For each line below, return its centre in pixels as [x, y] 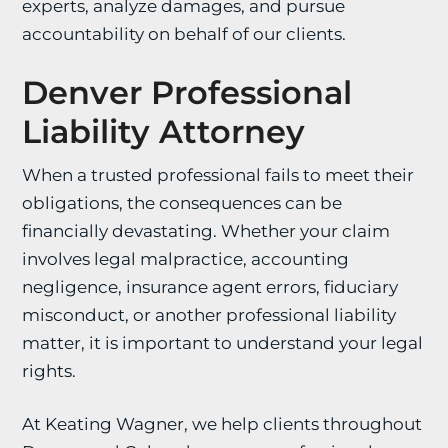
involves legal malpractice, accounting [186, 259]
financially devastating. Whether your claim [206, 231]
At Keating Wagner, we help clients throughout [222, 424]
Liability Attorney [164, 131]
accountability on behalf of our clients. [184, 34]
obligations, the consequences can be [182, 203]
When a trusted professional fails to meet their [218, 175]
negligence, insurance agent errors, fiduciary [210, 287]
